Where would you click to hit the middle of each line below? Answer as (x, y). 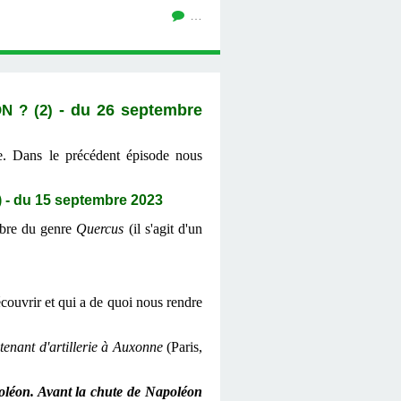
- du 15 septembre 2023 (84, 200)
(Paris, (183, 347)
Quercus (102, 229)
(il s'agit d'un (166, 229)
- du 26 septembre (131, 111)
